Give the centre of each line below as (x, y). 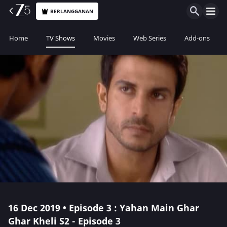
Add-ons (197, 38)
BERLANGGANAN (72, 11)
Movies (104, 38)
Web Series (150, 38)
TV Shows (61, 38)
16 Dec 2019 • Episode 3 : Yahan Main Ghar (104, 208)
